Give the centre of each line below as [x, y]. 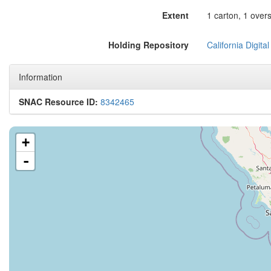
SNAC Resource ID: [58, 102]
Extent [175, 15]
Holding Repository [148, 45]
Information [41, 77]
